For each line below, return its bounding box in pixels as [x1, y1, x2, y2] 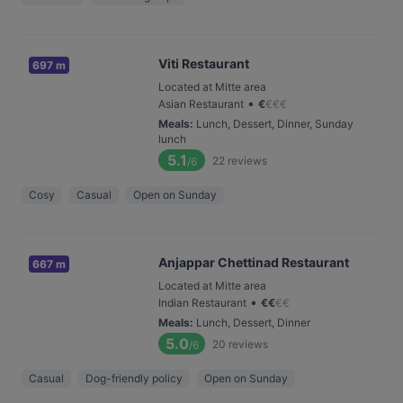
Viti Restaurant [158, 56, 249, 71]
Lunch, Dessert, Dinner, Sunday [196, 117, 354, 130]
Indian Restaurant [158, 296, 246, 309]
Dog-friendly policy [85, 372, 183, 385]
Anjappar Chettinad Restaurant [158, 255, 349, 270]
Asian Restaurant [158, 97, 244, 111]
